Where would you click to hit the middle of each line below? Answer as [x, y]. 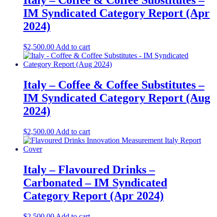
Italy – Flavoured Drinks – [89, 170]
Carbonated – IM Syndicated [95, 183]
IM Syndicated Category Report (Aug [117, 98]
